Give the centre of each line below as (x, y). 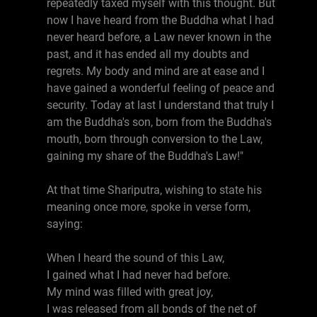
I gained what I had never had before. (139, 275)
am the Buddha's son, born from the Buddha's (159, 122)
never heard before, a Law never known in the (159, 37)
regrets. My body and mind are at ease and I (156, 71)
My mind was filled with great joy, (130, 292)
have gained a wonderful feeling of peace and (161, 88)
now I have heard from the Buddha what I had (160, 20)
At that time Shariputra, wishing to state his (154, 190)
